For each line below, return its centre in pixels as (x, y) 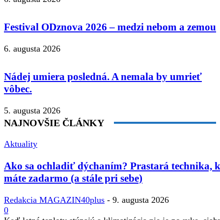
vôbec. (18, 89)
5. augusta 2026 (32, 111)
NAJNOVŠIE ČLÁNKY (54, 123)
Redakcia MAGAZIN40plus (54, 200)
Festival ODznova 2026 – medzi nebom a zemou (110, 27)
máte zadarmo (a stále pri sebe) (73, 178)
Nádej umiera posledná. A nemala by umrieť (103, 77)
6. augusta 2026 (32, 49)
